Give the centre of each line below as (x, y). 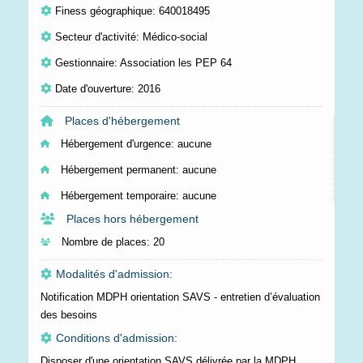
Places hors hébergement (131, 218)
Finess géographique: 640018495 (132, 11)
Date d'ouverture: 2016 (108, 88)
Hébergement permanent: (120, 169)
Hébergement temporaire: (120, 195)
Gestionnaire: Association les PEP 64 (143, 62)
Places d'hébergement (121, 120)
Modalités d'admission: (114, 273)
